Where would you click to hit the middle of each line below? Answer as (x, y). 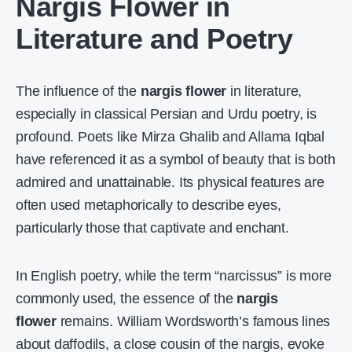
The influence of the (78, 91)
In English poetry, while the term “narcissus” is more (174, 276)
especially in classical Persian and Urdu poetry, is (166, 114)
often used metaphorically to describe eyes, (148, 205)
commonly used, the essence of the (126, 299)
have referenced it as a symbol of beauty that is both (176, 159)
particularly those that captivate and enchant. (152, 228)
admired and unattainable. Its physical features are (170, 182)
